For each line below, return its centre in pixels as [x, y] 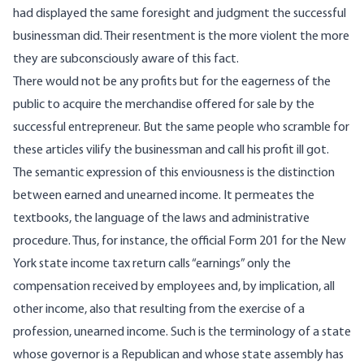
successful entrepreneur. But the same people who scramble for [181, 128]
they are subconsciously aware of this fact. [126, 60]
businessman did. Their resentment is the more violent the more [181, 37]
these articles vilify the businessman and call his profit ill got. [171, 151]
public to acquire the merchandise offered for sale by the [164, 105]
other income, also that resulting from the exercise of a [159, 310]
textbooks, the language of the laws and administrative [161, 219]
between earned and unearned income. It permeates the [164, 196]
